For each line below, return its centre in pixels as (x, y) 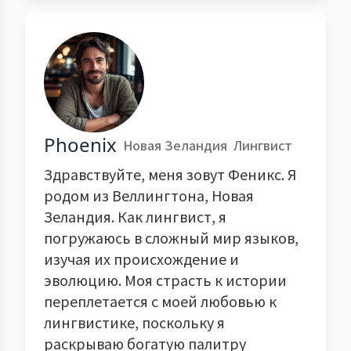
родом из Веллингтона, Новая (149, 195)
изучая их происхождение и (141, 259)
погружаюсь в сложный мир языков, (171, 237)
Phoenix (80, 145)
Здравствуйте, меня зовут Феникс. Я (170, 174)
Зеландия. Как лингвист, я (135, 216)
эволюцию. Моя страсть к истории (165, 280)
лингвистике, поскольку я (134, 322)
